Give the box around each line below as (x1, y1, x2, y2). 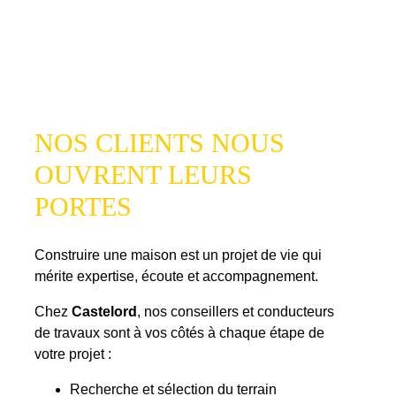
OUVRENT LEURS (34, 160, 253, 190)
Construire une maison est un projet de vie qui (34, 247, 323, 263)
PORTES (34, 192, 133, 222)
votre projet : (34, 346, 112, 362)
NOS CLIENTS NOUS (34, 128, 286, 158)
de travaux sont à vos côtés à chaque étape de (34, 324, 325, 340)
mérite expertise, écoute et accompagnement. (34, 268, 319, 284)
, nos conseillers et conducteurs (137, 303, 335, 319)
